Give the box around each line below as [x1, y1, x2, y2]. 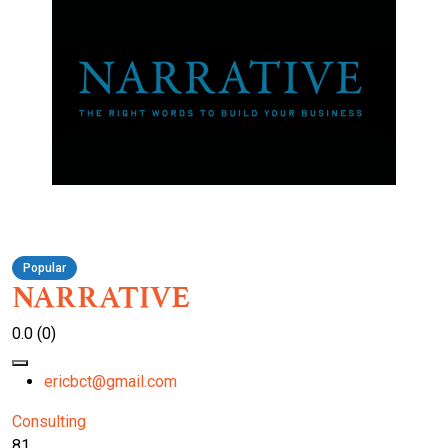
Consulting [12, 412, 86, 432]
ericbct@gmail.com [44, 372, 177, 392]
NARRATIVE [12, 279, 190, 316]
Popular [23, 261, 66, 276]
